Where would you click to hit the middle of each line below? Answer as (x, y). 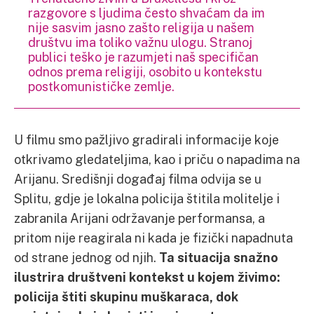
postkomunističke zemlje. (103, 86)
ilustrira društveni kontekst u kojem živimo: (147, 277)
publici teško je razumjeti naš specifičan (143, 56)
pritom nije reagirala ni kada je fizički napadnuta (153, 237)
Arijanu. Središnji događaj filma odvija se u (138, 178)
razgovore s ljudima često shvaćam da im (146, 12)
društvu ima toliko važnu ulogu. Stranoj (140, 42)
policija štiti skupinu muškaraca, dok (126, 296)
